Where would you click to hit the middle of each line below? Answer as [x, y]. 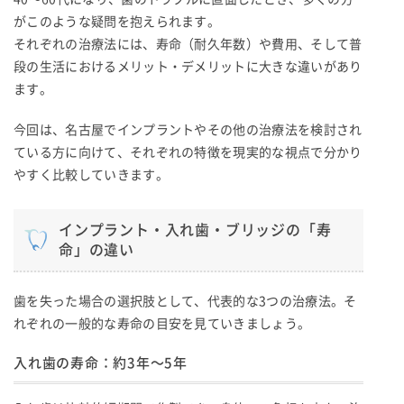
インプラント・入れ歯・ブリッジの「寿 [195, 230]
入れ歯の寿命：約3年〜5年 [101, 363]
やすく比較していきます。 [91, 174]
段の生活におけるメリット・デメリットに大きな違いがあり [188, 66]
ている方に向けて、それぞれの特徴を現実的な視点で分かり [188, 152]
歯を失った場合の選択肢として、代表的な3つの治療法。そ [185, 301]
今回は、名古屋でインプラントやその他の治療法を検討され [188, 129]
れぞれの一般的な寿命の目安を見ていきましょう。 [162, 323]
